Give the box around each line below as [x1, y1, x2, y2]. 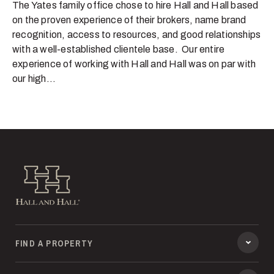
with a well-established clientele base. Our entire [12, 44, 225, 55]
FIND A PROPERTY [15, 238, 93, 250]
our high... [12, 73, 56, 84]
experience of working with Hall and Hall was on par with [12, 59, 256, 70]
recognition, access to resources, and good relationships [12, 29, 261, 40]
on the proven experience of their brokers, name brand [12, 15, 246, 26]
